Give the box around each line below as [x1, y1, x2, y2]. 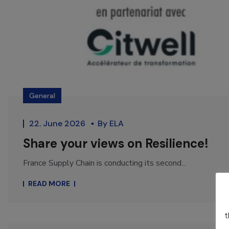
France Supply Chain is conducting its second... [23, 157, 186, 169]
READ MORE [28, 179, 70, 189]
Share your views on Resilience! [23, 135, 209, 152]
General [29, 91, 55, 101]
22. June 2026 [29, 118, 87, 129]
